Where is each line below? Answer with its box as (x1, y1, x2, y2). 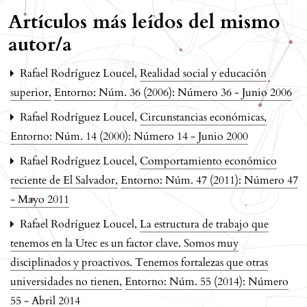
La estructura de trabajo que (140, 216, 269, 232)
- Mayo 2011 (10, 191, 69, 207)
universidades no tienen (10, 273, 122, 289)
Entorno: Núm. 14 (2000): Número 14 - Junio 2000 (10, 128, 248, 144)
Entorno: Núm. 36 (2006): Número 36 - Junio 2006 (54, 84, 292, 100)
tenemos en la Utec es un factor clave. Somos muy (10, 235, 238, 251)
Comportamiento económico (140, 153, 277, 169)
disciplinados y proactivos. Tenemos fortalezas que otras (10, 254, 268, 270)
